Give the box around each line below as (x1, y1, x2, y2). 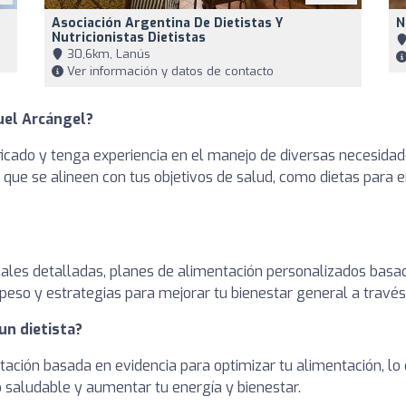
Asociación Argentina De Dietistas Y (52, 14, 283, 32)
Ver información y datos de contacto (63, 63, 274, 79)
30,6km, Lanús (63, 45, 150, 62)
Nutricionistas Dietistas (52, 28, 206, 46)
